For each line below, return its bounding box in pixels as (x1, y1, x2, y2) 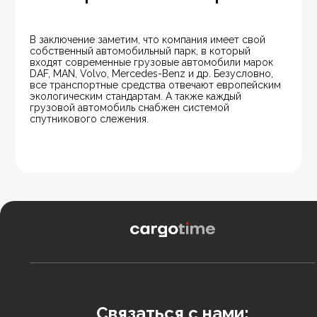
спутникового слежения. (30, 113, 149, 125)
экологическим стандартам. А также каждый (30, 91, 245, 103)
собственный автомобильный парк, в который (30, 45, 254, 57)
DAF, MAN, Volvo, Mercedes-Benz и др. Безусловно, (30, 68, 277, 80)
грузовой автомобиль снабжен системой (30, 102, 233, 114)
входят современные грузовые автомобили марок (30, 57, 277, 69)
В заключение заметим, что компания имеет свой (30, 34, 269, 46)
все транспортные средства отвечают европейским (30, 79, 284, 91)
